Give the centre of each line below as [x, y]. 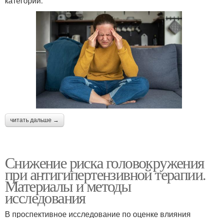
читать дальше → [35, 120]
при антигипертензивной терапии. [105, 174]
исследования [45, 197]
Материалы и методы [68, 185]
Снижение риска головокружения [105, 162]
